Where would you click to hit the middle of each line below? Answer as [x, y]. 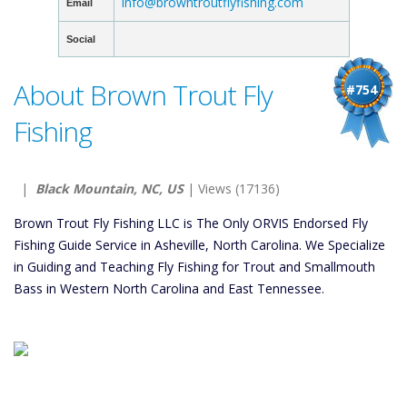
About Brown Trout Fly [143, 95]
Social [80, 39]
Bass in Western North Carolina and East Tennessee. [169, 288]
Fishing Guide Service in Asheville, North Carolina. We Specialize [199, 245]
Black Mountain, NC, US [109, 189]
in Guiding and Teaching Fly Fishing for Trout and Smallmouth [194, 267]
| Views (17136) [232, 189]
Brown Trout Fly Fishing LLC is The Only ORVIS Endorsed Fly [191, 223]
